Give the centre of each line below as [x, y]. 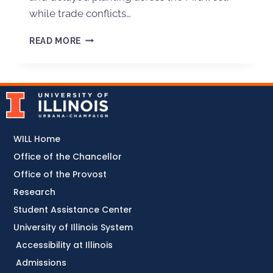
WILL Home [37, 139]
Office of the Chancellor [68, 156]
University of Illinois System [73, 227]
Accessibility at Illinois [65, 245]
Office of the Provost [60, 174]
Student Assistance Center [73, 209]
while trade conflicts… [80, 13]
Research [35, 192]
